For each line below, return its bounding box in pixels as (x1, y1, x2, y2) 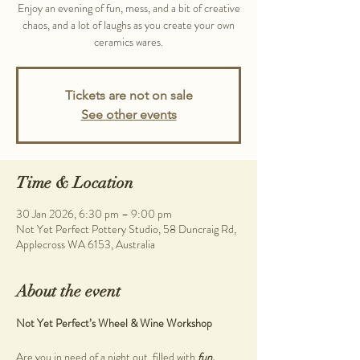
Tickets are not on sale (64, 88, 193, 104)
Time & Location (16, 173, 133, 194)
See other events (80, 107, 177, 123)
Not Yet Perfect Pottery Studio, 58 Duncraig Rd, (16, 221, 236, 238)
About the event (16, 281, 121, 302)
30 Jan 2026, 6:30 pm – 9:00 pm (16, 206, 172, 223)
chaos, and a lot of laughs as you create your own (22, 17, 235, 34)
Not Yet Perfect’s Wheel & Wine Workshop (16, 315, 212, 332)
